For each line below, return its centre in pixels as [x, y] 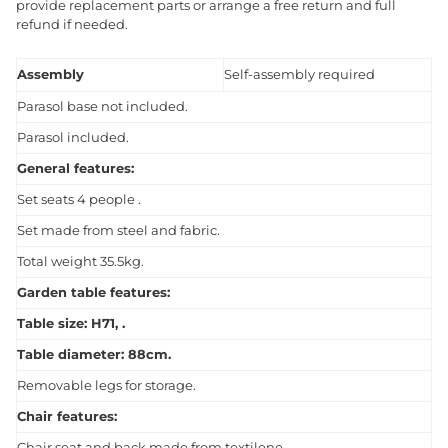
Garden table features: [93, 293]
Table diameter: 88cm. [94, 355]
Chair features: [67, 417]
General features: [75, 169]
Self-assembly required [299, 75]
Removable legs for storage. [106, 386]
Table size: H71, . [71, 324]
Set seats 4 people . [79, 200]
